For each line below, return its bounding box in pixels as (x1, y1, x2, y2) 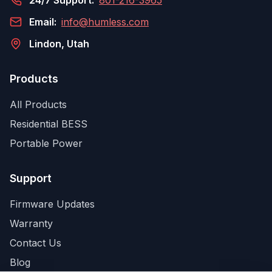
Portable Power (10, 137, 83, 149)
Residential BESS (10, 118, 87, 130)
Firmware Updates (10, 198, 95, 210)
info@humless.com (61, 16, 149, 28)
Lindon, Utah (29, 38, 89, 50)
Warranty (10, 217, 53, 229)
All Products (10, 98, 67, 110)
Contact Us (10, 237, 61, 249)
